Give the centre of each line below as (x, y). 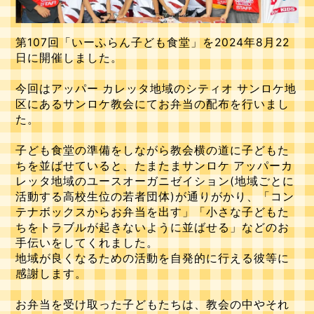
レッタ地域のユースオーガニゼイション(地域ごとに (155, 182)
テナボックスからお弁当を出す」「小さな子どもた (153, 212)
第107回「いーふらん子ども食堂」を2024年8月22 (153, 43)
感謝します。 (52, 274)
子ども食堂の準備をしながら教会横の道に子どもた (153, 151)
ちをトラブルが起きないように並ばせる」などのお (153, 228)
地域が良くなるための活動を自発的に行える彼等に (153, 259)
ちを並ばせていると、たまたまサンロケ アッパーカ (155, 166)
